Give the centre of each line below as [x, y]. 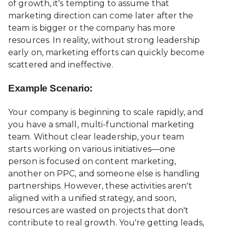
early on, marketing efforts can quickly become [106, 53]
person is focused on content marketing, [92, 161]
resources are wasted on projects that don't [99, 210]
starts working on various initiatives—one [92, 149]
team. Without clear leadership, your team [96, 136]
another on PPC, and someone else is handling [104, 173]
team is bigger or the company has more [92, 28]
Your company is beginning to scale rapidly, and [106, 112]
